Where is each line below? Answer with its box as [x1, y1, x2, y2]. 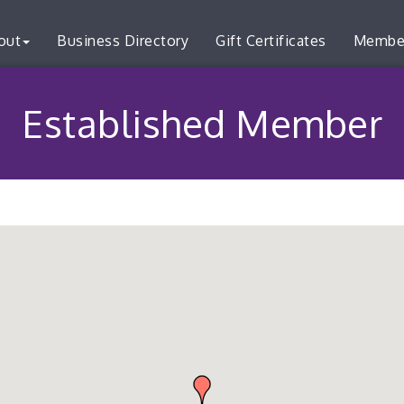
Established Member [22, 99, 382, 147]
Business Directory [57, 32, 188, 50]
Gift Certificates [216, 32, 326, 50]
